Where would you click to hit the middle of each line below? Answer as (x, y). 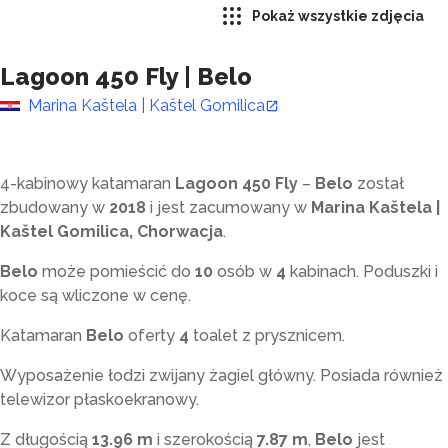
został (378, 183)
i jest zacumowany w (228, 207)
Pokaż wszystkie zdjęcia (338, 16)
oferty (151, 335)
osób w (244, 271)
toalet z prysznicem (267, 335)
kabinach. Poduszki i (364, 271)
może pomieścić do (118, 271)
